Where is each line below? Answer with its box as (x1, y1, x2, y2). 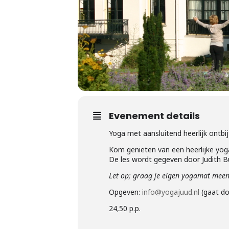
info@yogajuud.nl (142, 187, 199, 197)
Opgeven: (109, 187, 142, 197)
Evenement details (109, 109, 200, 122)
